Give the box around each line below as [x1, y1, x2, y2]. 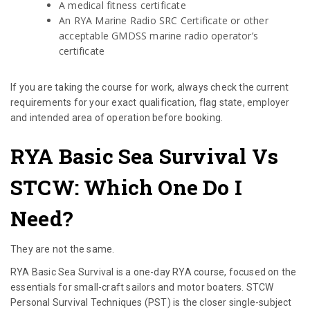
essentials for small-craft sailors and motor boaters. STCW [10, 282, 274, 293]
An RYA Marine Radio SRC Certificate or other [59, 14, 268, 28]
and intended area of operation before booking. [10, 112, 224, 124]
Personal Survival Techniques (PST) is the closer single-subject [10, 297, 292, 309]
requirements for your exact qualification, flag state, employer [10, 97, 290, 109]
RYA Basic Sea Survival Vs [10, 143, 279, 170]
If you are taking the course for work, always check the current [10, 82, 289, 93]
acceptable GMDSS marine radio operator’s [59, 29, 258, 43]
